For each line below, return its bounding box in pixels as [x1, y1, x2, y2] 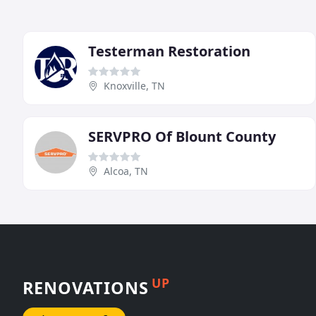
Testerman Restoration [88, 42, 250, 61]
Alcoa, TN [104, 164, 148, 178]
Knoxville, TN [104, 79, 165, 92]
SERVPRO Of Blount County [88, 127, 276, 146]
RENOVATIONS [23, 276, 149, 299]
